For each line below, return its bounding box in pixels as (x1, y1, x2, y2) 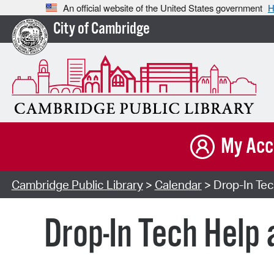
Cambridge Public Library (11, 177, 143, 193)
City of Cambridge (53, 19, 150, 40)
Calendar (154, 177, 202, 193)
